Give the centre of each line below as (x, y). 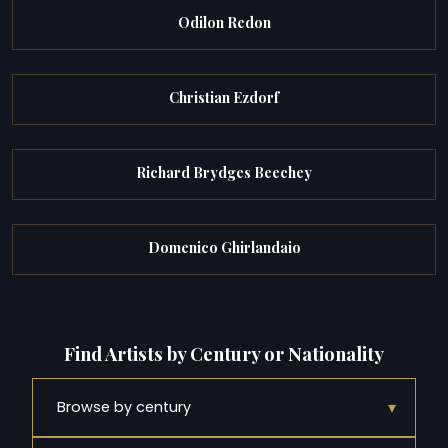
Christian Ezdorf (224, 97)
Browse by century (124, 406)
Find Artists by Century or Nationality (224, 354)
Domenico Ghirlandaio (224, 248)
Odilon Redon (224, 22)
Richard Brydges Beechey (224, 172)
